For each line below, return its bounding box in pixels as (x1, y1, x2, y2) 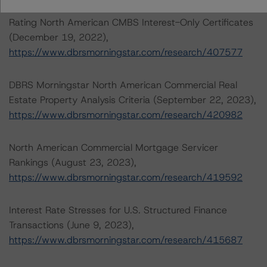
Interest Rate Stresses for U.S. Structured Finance (9, 204, 227, 216)
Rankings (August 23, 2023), (9, 156, 136, 169)
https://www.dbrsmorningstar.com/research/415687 (9, 234, 243, 246)
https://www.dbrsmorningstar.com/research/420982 (9, 108, 243, 121)
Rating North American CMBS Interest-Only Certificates (9, 16, 253, 29)
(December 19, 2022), (9, 31, 108, 44)
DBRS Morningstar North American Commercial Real (9, 79, 237, 91)
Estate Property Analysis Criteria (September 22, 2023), (9, 94, 256, 106)
